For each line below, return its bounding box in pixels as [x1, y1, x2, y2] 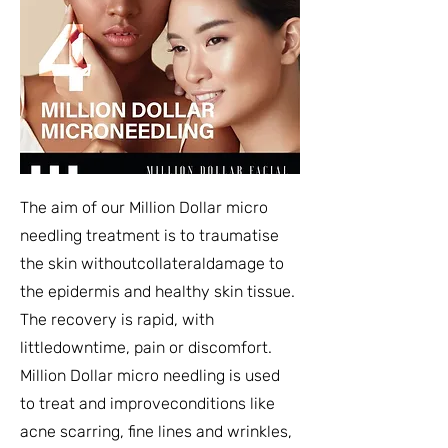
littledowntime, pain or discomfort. [20, 338, 272, 357]
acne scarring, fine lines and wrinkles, [20, 422, 292, 441]
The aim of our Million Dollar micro [20, 198, 268, 217]
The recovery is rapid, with [20, 310, 214, 329]
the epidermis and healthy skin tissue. [20, 282, 295, 301]
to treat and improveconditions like [20, 394, 275, 413]
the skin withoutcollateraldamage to [20, 254, 284, 273]
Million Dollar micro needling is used [20, 366, 280, 385]
